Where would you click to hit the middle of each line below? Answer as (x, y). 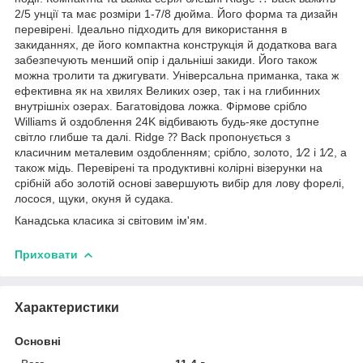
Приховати (46, 254)
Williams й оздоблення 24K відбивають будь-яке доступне (167, 121)
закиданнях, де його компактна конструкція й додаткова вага (176, 44)
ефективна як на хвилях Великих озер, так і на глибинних (167, 90)
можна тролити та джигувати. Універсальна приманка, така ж (177, 75)
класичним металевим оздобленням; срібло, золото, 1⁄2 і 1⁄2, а (181, 152)
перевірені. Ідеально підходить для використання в (151, 29)
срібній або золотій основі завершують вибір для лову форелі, (179, 183)
